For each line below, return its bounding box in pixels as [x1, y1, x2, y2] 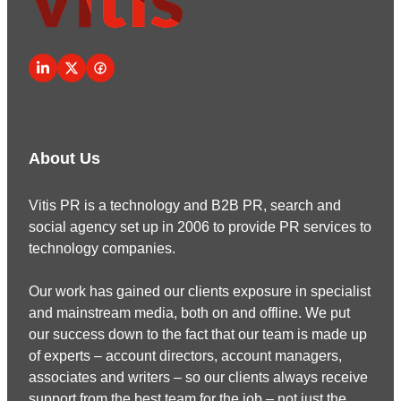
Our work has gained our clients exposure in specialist [29, 283, 371, 299]
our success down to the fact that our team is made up [29, 326, 367, 342]
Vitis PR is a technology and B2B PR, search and [29, 197, 341, 213]
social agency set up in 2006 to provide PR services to [29, 218, 371, 235]
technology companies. [29, 240, 175, 256]
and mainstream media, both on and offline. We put [29, 304, 350, 320]
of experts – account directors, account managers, [29, 347, 342, 363]
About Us [29, 149, 100, 167]
